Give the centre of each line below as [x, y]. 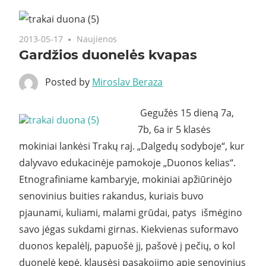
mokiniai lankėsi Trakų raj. [78, 146]
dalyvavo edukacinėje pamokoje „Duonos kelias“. [127, 162]
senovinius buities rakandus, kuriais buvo [111, 196]
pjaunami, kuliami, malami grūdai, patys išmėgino [131, 212]
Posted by [69, 82]
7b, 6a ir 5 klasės [174, 129]
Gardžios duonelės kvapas [108, 55]
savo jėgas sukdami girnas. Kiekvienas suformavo [129, 229]
